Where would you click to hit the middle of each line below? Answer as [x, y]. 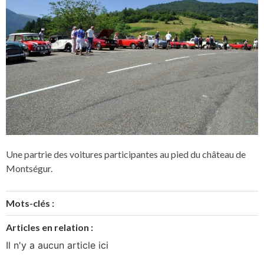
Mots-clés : [30, 203]
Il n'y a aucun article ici [57, 245]
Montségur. [29, 168]
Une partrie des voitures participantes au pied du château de [126, 154]
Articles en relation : [49, 227]
